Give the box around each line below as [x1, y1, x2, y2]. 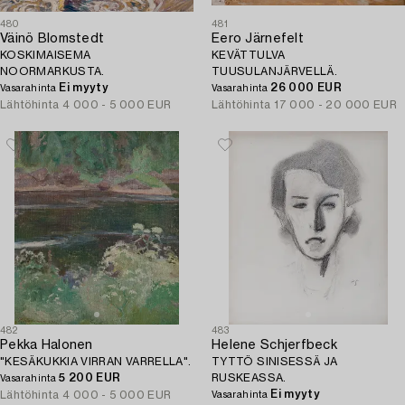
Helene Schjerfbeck [212, 339, 338, 352]
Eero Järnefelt [212, 33, 304, 45]
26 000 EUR [270, 82, 342, 93]
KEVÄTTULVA [212, 50, 286, 61]
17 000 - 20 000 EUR [274, 99, 398, 110]
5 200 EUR [59, 372, 121, 383]
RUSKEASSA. [212, 372, 287, 383]
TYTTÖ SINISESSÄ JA [212, 356, 338, 367]
